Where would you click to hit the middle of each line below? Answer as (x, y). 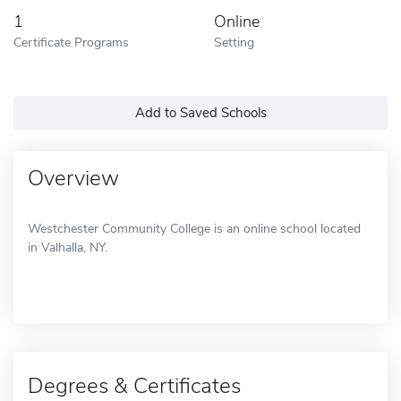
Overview (73, 178)
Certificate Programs (71, 42)
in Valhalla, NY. (68, 247)
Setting (234, 42)
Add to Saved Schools (200, 112)
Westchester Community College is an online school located (194, 228)
